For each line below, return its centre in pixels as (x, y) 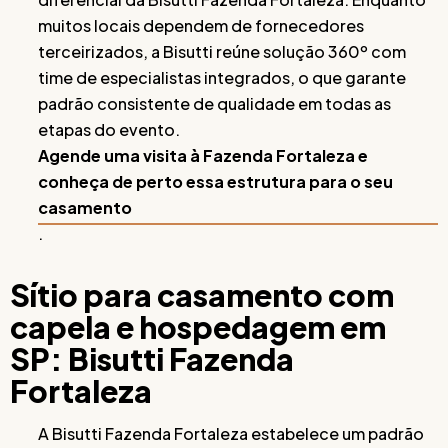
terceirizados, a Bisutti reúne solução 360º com (222, 51)
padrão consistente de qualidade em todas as (214, 103)
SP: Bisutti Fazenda (152, 358)
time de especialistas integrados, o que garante (222, 77)
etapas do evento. (109, 129)
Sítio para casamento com (202, 294)
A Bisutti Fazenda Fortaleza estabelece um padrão (231, 433)
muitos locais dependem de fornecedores (201, 25)
